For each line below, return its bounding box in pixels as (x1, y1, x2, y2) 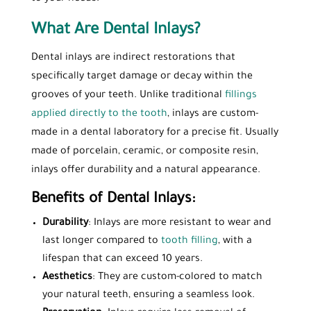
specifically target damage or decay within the (31, 71, 253, 83)
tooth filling (160, 235, 218, 247)
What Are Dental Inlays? (31, 22, 201, 40)
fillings (224, 90, 257, 101)
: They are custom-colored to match (92, 271, 262, 283)
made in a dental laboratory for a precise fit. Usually (31, 127, 278, 139)
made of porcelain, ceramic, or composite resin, (31, 146, 258, 158)
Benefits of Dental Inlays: (31, 191, 195, 208)
